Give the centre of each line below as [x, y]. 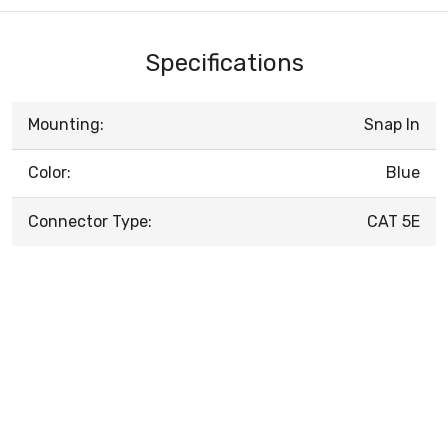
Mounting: [66, 124]
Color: [49, 172]
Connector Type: [90, 221]
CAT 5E [393, 221]
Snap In [392, 124]
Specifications [224, 62]
